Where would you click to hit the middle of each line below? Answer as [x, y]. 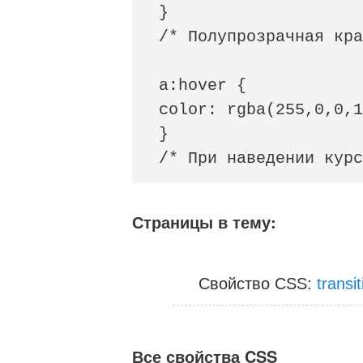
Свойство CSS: [258, 283]
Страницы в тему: [205, 222]
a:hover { [202, 85]
